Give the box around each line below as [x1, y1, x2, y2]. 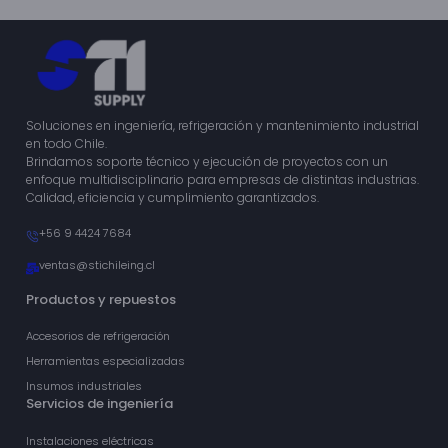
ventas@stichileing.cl [39, 257, 156, 274]
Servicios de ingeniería [26, 394, 174, 414]
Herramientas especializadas [26, 353, 186, 370]
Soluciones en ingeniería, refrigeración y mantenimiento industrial [26, 116, 420, 134]
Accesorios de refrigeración [26, 328, 171, 345]
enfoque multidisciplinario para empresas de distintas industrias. [26, 170, 420, 188]
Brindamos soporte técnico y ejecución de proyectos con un [26, 152, 389, 170]
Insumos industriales [26, 378, 143, 395]
